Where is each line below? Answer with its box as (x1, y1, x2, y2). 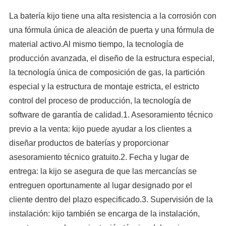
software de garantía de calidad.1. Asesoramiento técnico (9, 110, 213, 120)
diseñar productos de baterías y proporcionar (9, 139, 168, 148)
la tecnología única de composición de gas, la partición (9, 68, 205, 77)
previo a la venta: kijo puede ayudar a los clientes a (9, 125, 192, 134)
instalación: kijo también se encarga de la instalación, (9, 209, 200, 218)
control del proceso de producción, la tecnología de (9, 96, 191, 105)
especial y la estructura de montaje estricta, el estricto (9, 82, 199, 91)
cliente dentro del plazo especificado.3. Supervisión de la (9, 195, 213, 204)
